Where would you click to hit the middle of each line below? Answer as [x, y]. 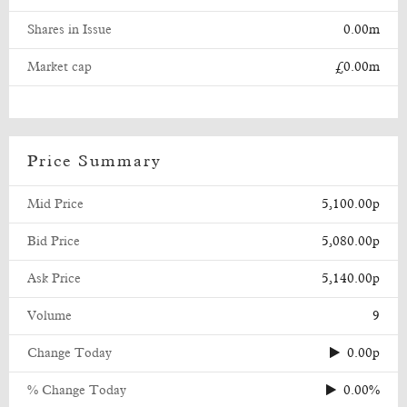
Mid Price [55, 204]
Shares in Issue [69, 30]
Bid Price [54, 242]
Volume [50, 316]
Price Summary [94, 162]
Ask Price [54, 279]
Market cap [60, 67]
